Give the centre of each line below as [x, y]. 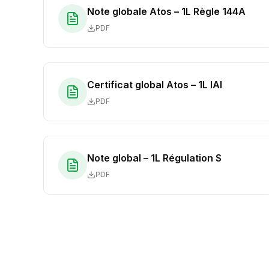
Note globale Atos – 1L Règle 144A [166, 11]
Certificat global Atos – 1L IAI [155, 85]
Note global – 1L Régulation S [154, 158]
